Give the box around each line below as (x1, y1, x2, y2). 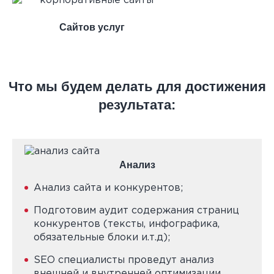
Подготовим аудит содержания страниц (34, 206, 239, 215)
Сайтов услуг (59, 22, 125, 32)
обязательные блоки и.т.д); (34, 233, 170, 242)
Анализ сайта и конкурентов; (34, 183, 183, 193)
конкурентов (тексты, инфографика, (34, 220, 220, 229)
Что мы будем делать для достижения (8, 79, 266, 94)
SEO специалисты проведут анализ (34, 256, 214, 265)
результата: (98, 97, 176, 113)
